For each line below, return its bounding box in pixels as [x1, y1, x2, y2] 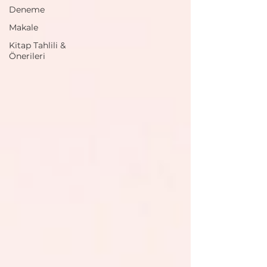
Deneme [9, 4, 45, 15]
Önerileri [9, 51, 45, 61]
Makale [9, 22, 38, 33]
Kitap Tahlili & [9, 40, 66, 51]
